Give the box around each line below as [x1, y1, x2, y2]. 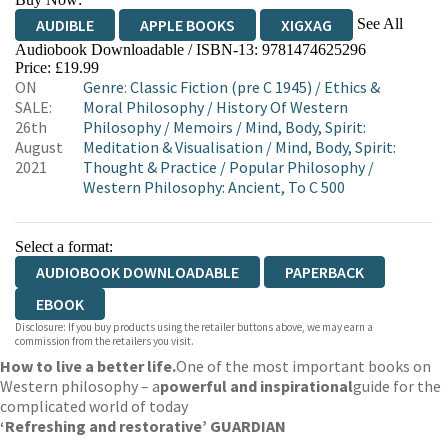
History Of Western [216, 97, 348, 117]
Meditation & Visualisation [83, 137, 263, 157]
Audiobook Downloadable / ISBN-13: [15, 41, 262, 58]
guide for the [353, 376, 441, 396]
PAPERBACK [285, 262, 364, 282]
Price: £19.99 [15, 59, 99, 76]
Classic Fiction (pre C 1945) [130, 77, 312, 97]
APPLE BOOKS [140, 15, 235, 35]
